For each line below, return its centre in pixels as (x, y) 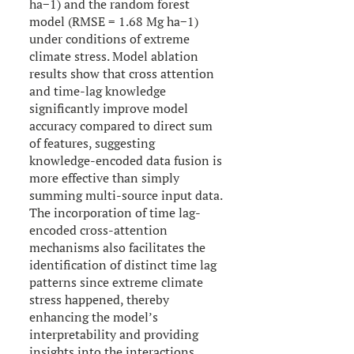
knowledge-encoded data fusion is (126, 160)
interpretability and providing (114, 334)
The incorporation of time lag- (115, 212)
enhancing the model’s (94, 316)
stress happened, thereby (100, 299)
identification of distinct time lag (123, 264)
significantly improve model (109, 108)
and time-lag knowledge (98, 90)
